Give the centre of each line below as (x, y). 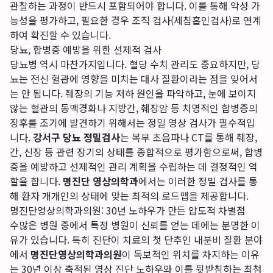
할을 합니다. (36, 181)
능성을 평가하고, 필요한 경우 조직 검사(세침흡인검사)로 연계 (136, 20)
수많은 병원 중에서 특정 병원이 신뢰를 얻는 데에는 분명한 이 (135, 225)
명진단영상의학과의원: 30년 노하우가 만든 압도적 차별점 (128, 210)
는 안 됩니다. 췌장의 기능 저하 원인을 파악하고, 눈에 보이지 (133, 93)
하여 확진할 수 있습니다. (60, 35)
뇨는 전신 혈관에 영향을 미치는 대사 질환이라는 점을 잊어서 (134, 79)
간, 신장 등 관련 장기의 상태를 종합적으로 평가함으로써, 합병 (136, 152)
